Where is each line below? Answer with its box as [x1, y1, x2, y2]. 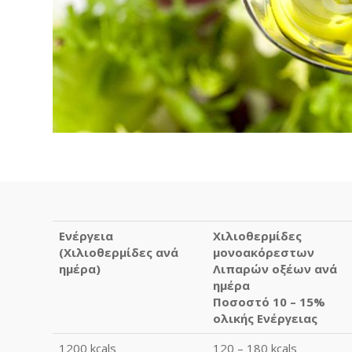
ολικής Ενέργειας [213, 310, 317, 326]
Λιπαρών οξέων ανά [213, 260, 337, 277]
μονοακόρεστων [213, 244, 314, 260]
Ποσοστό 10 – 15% [213, 293, 325, 310]
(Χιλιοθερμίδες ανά [59, 244, 178, 260]
